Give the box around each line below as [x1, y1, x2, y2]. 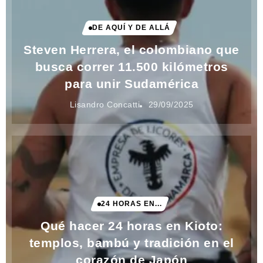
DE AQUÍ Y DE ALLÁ [92, 23, 170, 32]
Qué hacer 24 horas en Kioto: [41, 219, 222, 233]
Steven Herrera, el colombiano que [23, 43, 240, 57]
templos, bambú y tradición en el [29, 236, 234, 250]
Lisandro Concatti [69, 100, 140, 110]
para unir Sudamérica [65, 77, 198, 91]
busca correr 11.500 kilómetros [35, 60, 228, 74]
